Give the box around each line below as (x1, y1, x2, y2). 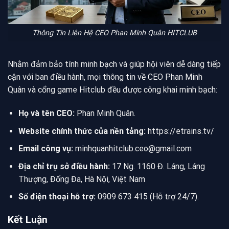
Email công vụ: (18, 144, 73, 154)
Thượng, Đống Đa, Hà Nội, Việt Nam (18, 174, 145, 184)
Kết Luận (8, 214, 48, 226)
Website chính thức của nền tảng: (18, 126, 146, 136)
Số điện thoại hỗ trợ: (18, 192, 96, 202)
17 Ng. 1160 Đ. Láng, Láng (109, 161, 205, 171)
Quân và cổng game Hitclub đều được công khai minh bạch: (8, 85, 217, 95)
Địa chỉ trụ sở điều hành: (18, 161, 110, 171)
